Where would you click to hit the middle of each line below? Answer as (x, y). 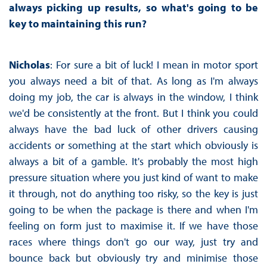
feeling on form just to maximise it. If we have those (133, 226)
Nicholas (29, 65)
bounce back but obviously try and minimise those (133, 258)
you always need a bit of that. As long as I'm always (133, 81)
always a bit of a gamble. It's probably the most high (133, 162)
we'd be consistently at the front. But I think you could (133, 113)
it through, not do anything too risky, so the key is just (133, 194)
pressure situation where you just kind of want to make (133, 178)
